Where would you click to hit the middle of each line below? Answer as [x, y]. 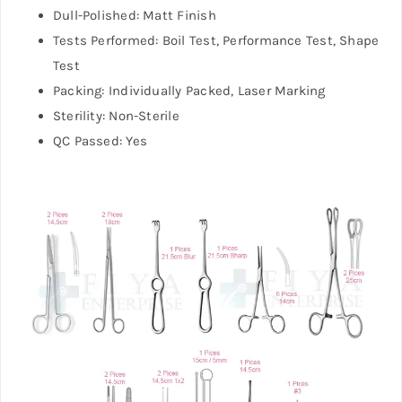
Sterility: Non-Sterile [116, 115]
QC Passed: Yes [100, 140]
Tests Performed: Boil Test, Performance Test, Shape [216, 40]
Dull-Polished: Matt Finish [134, 15]
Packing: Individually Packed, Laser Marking [189, 90]
